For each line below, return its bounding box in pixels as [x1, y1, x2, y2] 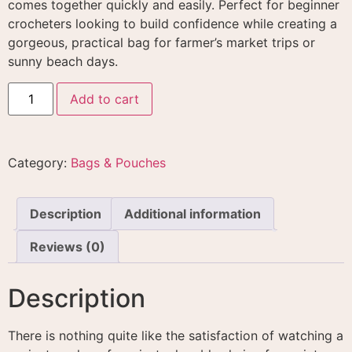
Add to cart [70, 90, 140, 107]
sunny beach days [8, 53, 115, 70]
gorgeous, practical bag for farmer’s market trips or [8, 35, 315, 51]
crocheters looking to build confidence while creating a [8, 16, 337, 32]
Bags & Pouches [71, 154, 166, 170]
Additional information [124, 205, 261, 222]
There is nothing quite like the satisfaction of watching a [8, 327, 343, 343]
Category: [8, 154, 71, 170]
